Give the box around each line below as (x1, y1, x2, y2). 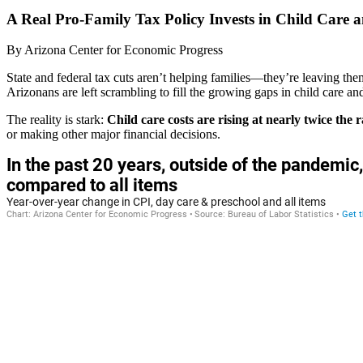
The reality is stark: (6, 113, 107, 127)
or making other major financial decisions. (6, 127, 220, 142)
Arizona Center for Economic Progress (24, 43, 223, 58)
